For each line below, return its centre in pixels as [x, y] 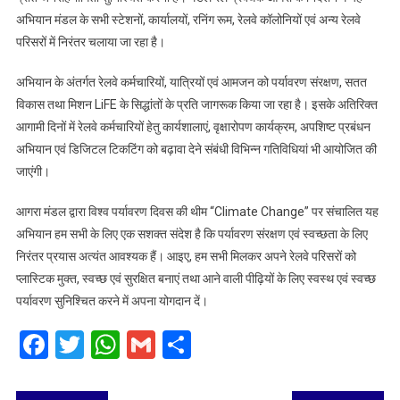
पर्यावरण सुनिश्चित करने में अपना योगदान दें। [112, 301]
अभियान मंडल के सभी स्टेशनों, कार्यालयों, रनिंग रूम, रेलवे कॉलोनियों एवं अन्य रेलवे [188, 20]
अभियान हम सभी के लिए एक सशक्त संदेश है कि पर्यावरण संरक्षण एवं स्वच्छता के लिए [192, 234]
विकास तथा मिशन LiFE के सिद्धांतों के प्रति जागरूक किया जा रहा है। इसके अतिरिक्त [196, 105]
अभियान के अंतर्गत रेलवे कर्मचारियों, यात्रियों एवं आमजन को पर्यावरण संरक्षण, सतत [191, 83]
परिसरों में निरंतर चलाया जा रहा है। [90, 42]
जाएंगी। [33, 172]
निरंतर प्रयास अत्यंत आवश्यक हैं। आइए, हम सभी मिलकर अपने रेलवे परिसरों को [186, 257]
